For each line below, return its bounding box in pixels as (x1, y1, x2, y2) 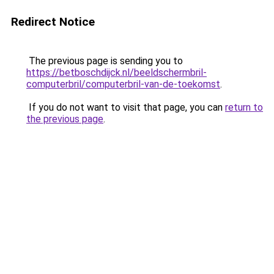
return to (225, 102, 263, 113)
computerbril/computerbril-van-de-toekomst (26, 78, 220, 90)
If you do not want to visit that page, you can (26, 102, 225, 113)
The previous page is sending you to (26, 55, 183, 67)
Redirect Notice (11, 15, 95, 29)
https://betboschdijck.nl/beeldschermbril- (26, 67, 207, 78)
